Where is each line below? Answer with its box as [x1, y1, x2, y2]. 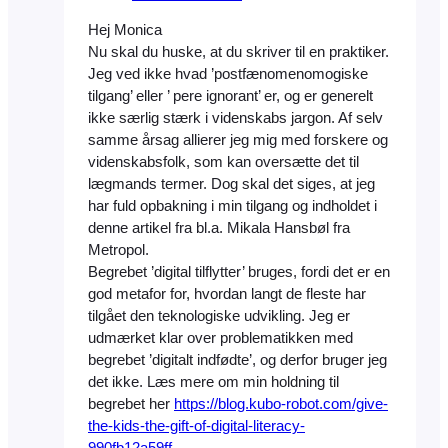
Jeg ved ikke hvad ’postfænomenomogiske [88, 66, 368, 83]
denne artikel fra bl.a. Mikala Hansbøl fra [88, 220, 350, 237]
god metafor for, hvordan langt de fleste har [88, 286, 366, 303]
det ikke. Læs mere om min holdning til [88, 374, 339, 391]
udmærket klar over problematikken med [88, 330, 353, 347]
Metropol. [88, 242, 149, 259]
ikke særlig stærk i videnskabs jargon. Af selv [88, 110, 383, 127]
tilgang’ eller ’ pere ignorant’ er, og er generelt [88, 88, 373, 105]
